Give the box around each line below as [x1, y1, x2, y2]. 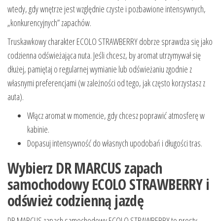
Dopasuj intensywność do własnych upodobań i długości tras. [27, 137, 202, 149]
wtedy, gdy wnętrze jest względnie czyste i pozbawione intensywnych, [7, 3, 206, 15]
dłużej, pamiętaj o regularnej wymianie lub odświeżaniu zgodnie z [7, 63, 192, 75]
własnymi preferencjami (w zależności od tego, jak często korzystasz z [7, 77, 205, 89]
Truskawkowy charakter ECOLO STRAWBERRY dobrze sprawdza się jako [7, 36, 213, 48]
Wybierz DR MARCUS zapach [7, 158, 162, 179]
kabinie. [27, 123, 49, 136]
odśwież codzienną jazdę [7, 190, 144, 211]
